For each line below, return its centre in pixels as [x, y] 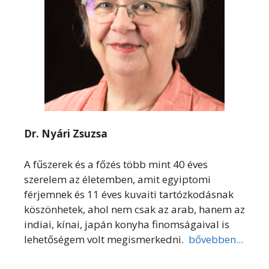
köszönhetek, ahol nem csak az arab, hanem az [134, 209]
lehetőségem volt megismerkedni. [105, 239]
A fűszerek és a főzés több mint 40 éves [116, 164]
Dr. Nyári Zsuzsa [66, 134]
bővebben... [215, 239]
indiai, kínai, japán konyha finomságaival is [127, 224]
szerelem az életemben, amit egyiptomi [117, 179]
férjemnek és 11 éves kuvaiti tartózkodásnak [129, 194]
